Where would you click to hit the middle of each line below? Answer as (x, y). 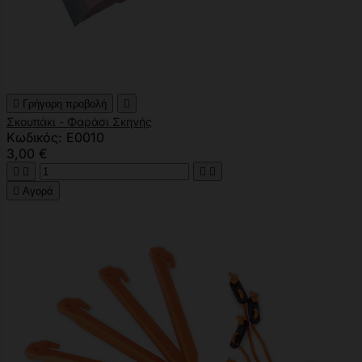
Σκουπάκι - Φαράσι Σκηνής (79, 121)
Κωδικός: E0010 (55, 137)
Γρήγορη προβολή (65, 103)
